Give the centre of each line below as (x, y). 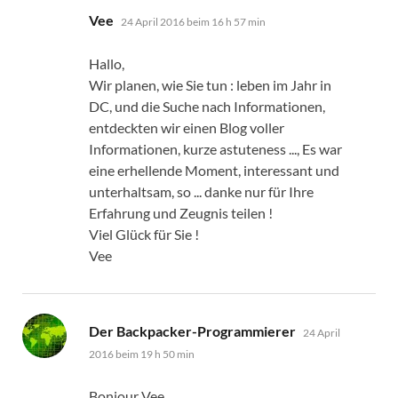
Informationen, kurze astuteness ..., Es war (215, 148)
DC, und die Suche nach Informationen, (207, 106)
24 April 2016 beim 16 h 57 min (193, 21)
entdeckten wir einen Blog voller (187, 127)
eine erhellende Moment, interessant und (214, 170)
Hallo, (107, 63)
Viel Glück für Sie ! (144, 234)
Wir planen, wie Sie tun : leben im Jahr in (210, 84)
